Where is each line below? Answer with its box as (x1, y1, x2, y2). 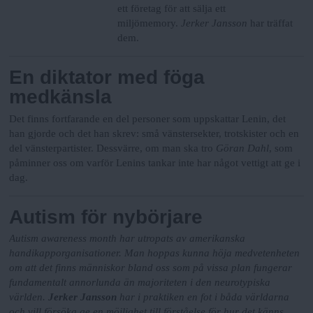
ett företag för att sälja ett (117, 3, 226, 15)
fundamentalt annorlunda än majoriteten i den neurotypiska (9, 277, 271, 289)
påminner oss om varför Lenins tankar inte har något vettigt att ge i (9, 156, 301, 168)
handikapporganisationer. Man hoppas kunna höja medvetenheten (9, 247, 300, 259)
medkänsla (9, 86, 112, 108)
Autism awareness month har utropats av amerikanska (9, 233, 246, 245)
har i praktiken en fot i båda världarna (117, 291, 290, 303)
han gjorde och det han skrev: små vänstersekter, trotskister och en (9, 127, 300, 139)
